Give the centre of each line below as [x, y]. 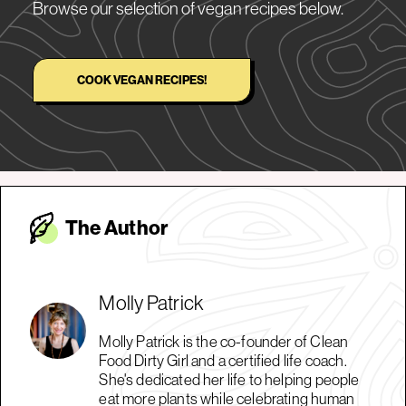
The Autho [113, 228]
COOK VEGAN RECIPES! [142, 80]
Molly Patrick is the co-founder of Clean [224, 341]
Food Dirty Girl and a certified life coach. [223, 360]
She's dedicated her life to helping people [229, 379]
